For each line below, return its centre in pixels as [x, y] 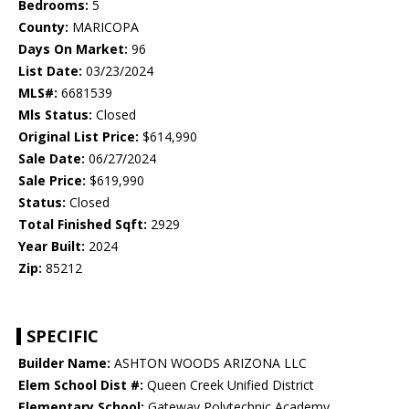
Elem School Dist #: [81, 385]
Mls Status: [55, 115]
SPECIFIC [63, 336]
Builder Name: [64, 363]
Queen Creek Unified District [229, 385]
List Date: [50, 71]
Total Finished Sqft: [83, 225]
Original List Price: [79, 137]
